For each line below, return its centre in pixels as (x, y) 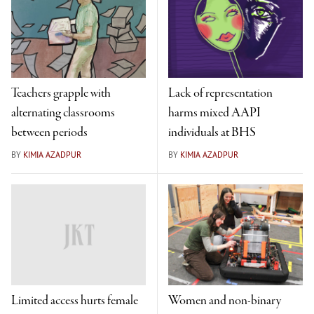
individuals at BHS (212, 132)
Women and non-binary (225, 301)
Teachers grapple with (61, 93)
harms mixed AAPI (214, 113)
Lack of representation (221, 93)
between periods (49, 132)
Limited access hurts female (75, 301)
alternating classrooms (63, 113)
